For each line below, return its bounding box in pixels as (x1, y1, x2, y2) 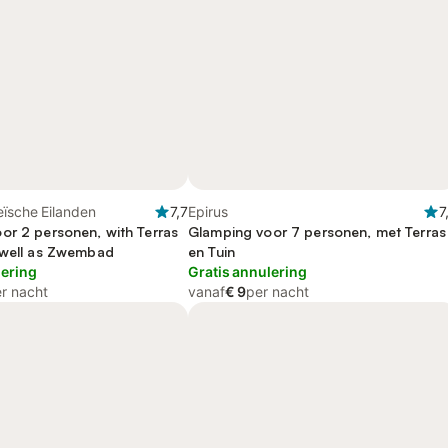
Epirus (188, 203, 228, 220)
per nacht (246, 283, 309, 300)
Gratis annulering (188, 263, 307, 280)
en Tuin (188, 243, 235, 260)
